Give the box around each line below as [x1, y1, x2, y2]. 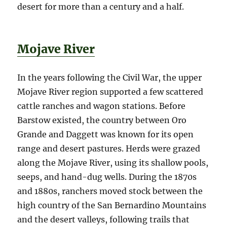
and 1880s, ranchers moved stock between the [17, 186, 203, 197]
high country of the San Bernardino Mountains [17, 200, 207, 211]
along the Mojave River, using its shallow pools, [17, 158, 209, 168]
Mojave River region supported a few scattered [17, 87, 204, 97]
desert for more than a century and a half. [17, 2, 184, 12]
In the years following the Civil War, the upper [17, 72, 202, 83]
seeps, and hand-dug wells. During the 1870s [17, 172, 197, 182]
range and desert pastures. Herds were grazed [17, 143, 201, 154]
